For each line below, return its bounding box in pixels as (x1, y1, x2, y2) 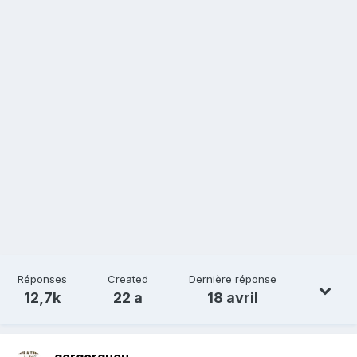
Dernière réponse (188, 273, 277, 286)
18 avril (206, 289, 258, 307)
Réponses (17, 273, 67, 286)
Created (107, 273, 148, 286)
